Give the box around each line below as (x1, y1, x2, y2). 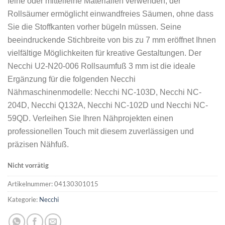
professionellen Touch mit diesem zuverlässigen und (8, 127, 194, 136)
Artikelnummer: (8, 180, 54, 188)
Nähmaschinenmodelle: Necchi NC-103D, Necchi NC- (8, 88, 201, 97)
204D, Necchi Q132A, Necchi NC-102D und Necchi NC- (8, 101, 208, 110)
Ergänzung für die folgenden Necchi (8, 75, 136, 84)
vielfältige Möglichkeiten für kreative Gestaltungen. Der (8, 49, 201, 58)
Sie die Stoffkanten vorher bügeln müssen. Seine (8, 23, 181, 32)
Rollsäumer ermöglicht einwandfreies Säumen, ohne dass (8, 10, 213, 19)
